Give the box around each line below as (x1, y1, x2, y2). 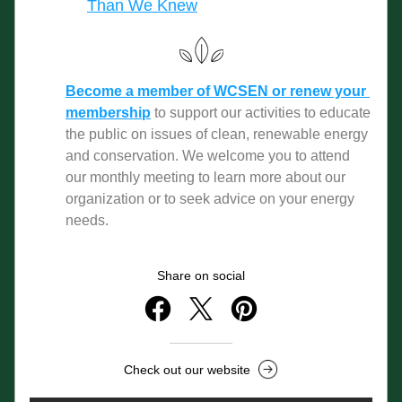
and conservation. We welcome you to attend (66, 148, 350, 163)
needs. (66, 213, 112, 228)
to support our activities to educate (154, 105, 371, 120)
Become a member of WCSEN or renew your (66, 83, 366, 99)
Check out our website (123, 363, 250, 377)
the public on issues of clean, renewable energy (66, 127, 368, 142)
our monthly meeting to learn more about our (66, 170, 345, 185)
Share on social (157, 268, 245, 283)
